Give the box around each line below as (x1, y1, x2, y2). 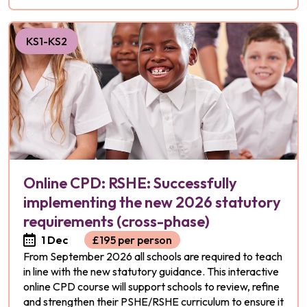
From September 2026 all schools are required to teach (23, 249, 282, 263)
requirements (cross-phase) (23, 212, 210, 231)
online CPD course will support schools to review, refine (23, 280, 280, 293)
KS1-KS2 (26, 34, 67, 48)
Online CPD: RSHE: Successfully (23, 173, 237, 193)
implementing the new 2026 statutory (23, 193, 281, 212)
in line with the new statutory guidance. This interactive (23, 265, 279, 278)
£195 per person (93, 233, 172, 247)
